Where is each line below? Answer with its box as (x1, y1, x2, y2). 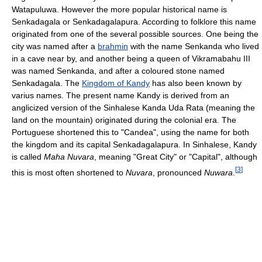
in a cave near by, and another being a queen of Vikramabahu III (12, 54, 250, 64)
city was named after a (12, 42, 98, 51)
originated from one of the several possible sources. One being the (12, 29, 258, 39)
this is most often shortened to (12, 167, 126, 177)
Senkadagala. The (12, 78, 82, 88)
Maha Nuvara (44, 152, 94, 162)
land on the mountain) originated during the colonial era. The (12, 115, 236, 125)
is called (12, 152, 44, 162)
